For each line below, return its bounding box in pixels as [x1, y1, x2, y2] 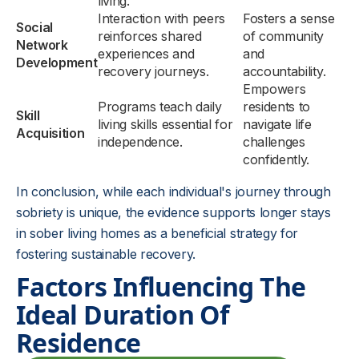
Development [16, 54, 98, 71]
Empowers [243, 81, 306, 97]
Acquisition [16, 125, 85, 141]
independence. [98, 134, 183, 150]
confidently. [243, 151, 310, 167]
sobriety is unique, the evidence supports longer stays [16, 204, 331, 220]
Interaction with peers [98, 10, 225, 26]
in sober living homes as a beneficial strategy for [16, 225, 298, 241]
